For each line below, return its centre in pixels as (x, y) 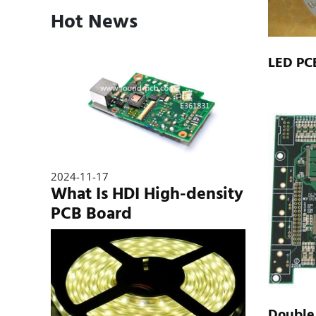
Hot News (94, 22)
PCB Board (91, 214)
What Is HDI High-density (147, 194)
